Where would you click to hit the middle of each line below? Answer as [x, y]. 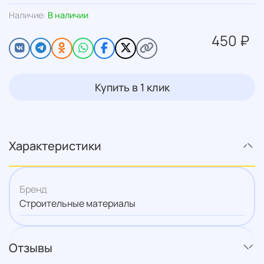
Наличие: [27, 15]
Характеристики [55, 146]
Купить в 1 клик [132, 87]
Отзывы [31, 247]
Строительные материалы [77, 204]
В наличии [68, 15]
